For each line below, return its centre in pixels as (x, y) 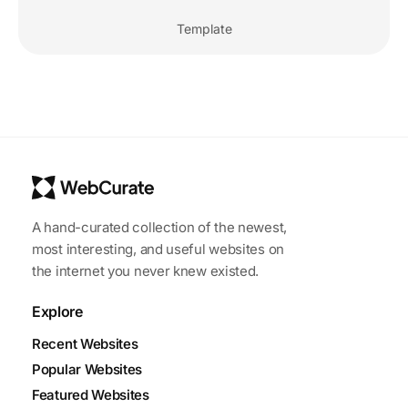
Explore (57, 311)
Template (204, 29)
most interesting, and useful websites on (158, 249)
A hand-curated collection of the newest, (159, 227)
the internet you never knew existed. (146, 270)
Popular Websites (87, 369)
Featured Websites (91, 394)
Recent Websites (85, 343)
